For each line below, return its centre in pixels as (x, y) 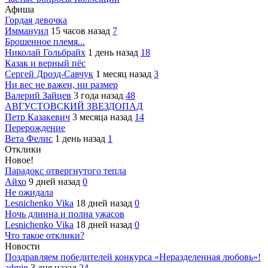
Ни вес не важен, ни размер (61, 85)
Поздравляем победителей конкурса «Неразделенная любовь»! (133, 257)
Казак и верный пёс (45, 63)
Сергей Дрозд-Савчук (49, 74)
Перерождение (35, 128)
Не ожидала (29, 192)
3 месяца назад (103, 117)
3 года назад (100, 95)
